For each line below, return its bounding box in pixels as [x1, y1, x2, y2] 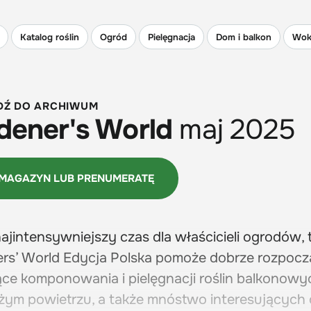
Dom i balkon [216, 31, 271, 43]
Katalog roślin [20, 31, 79, 43]
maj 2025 [179, 112, 296, 147]
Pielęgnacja [148, 31, 195, 43]
